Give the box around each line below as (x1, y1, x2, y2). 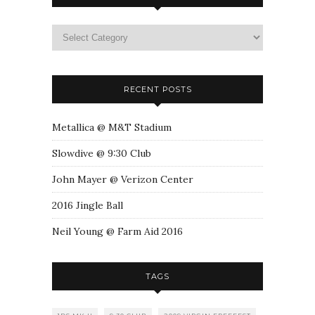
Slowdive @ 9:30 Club (52, 146, 151, 160)
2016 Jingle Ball (52, 198, 123, 212)
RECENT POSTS (123, 84, 192, 94)
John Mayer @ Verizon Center (52, 172, 193, 186)
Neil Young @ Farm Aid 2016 (52, 224, 183, 238)
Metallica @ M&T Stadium (52, 120, 172, 134)
